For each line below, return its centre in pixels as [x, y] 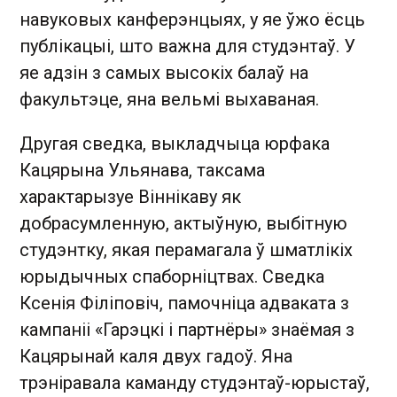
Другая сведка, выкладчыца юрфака [175, 144]
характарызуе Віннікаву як [130, 197]
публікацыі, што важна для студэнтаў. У [187, 46]
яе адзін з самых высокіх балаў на [164, 73]
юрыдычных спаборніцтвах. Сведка [172, 276]
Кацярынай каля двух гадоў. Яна [156, 356]
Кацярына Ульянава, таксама [142, 170]
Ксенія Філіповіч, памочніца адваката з [184, 303]
